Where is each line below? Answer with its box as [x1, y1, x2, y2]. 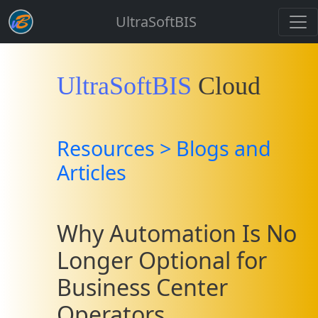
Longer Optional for [57, 245, 267, 275]
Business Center [57, 272, 228, 302]
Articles [57, 158, 126, 186]
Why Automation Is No [57, 218, 297, 248]
